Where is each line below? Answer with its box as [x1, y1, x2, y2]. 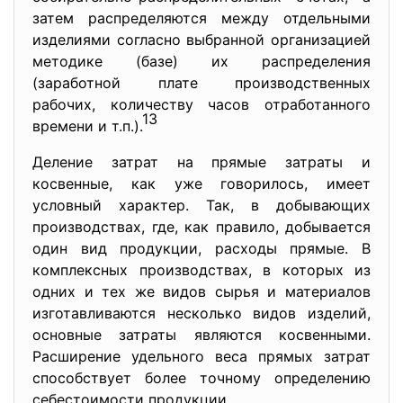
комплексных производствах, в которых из [32, 261, 371, 279]
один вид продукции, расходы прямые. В [32, 239, 371, 257]
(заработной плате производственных [32, 74, 371, 92]
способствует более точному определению [32, 369, 371, 387]
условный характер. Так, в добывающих [32, 196, 371, 214]
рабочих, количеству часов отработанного [32, 95, 371, 113]
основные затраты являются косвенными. [32, 326, 371, 344]
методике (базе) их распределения [32, 52, 371, 70]
